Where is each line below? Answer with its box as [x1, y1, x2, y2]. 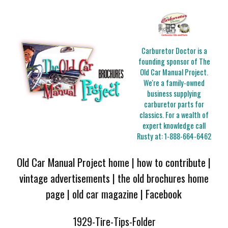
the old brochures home [117, 169, 209, 186]
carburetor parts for [144, 99, 205, 110]
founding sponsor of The [138, 56, 210, 67]
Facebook [146, 185, 182, 202]
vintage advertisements [19, 169, 110, 186]
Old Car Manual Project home [17, 154, 130, 170]
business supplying [147, 88, 202, 99]
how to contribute [137, 154, 206, 170]
